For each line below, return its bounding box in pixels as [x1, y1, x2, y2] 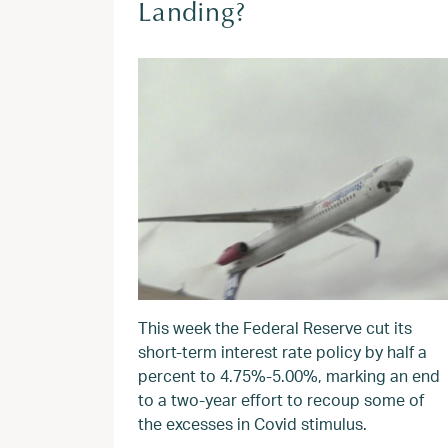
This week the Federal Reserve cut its [138, 317, 412, 338]
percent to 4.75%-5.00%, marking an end [138, 365, 440, 386]
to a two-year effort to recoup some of [138, 389, 424, 410]
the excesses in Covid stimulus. [138, 413, 367, 434]
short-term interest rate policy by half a [138, 341, 427, 362]
